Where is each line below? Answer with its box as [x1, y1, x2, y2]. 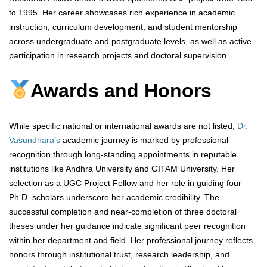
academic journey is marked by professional [60, 135, 228, 145]
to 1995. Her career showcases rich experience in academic [9, 8, 235, 18]
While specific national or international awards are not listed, [9, 121, 237, 131]
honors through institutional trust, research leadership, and [9, 250, 229, 260]
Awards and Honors [30, 79, 212, 101]
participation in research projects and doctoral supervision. [9, 51, 229, 61]
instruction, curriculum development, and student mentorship [9, 22, 237, 32]
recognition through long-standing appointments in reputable [9, 150, 237, 160]
